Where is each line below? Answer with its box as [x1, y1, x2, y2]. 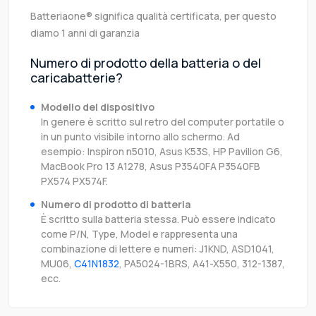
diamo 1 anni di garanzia [30, 26, 140, 40]
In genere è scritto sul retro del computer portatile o [41, 115, 284, 129]
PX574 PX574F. [41, 174, 108, 188]
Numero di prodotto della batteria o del [30, 54, 261, 72]
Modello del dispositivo [41, 100, 154, 114]
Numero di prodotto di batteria [41, 197, 191, 212]
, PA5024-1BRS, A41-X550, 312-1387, [119, 257, 285, 271]
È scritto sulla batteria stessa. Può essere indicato [41, 212, 276, 226]
